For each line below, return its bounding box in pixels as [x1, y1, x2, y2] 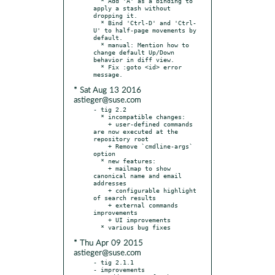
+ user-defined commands [93, 120, 108, 128]
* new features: [93, 157, 101, 165]
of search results [93, 193, 156, 201]
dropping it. [93, 11, 137, 19]
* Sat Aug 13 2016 [74, 86, 141, 95]
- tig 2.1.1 [93, 258, 134, 266]
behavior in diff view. [93, 55, 174, 63]
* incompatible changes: [93, 112, 101, 120]
